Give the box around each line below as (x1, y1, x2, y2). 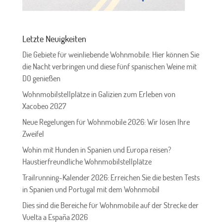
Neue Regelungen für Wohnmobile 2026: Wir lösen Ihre (22, 116, 190, 127)
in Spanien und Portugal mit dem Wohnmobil (22, 184, 160, 194)
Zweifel (22, 128, 44, 139)
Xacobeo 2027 (22, 101, 66, 111)
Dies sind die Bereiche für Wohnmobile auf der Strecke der (22, 200, 199, 210)
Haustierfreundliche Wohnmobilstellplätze (22, 156, 152, 166)
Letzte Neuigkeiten (22, 33, 86, 44)
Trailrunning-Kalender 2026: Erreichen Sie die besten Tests (22, 172, 200, 182)
